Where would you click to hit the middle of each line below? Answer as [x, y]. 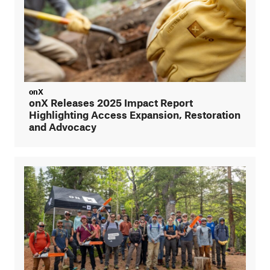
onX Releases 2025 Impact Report [111, 102]
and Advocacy [63, 127]
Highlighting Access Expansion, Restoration [135, 115]
